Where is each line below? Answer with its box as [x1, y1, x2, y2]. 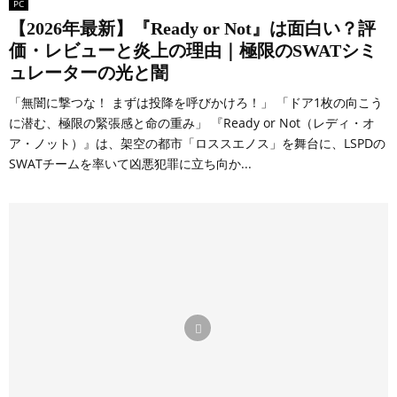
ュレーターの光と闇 [9, 62, 168, 82]
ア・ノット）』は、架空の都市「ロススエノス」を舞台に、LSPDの [9, 134, 385, 152]
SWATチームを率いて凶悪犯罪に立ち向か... [9, 154, 252, 172]
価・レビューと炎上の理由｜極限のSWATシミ [9, 40, 377, 60]
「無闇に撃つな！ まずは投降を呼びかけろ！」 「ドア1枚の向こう [9, 93, 383, 111]
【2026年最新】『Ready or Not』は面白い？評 [9, 18, 376, 38]
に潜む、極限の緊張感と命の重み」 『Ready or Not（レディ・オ [9, 113, 375, 131]
